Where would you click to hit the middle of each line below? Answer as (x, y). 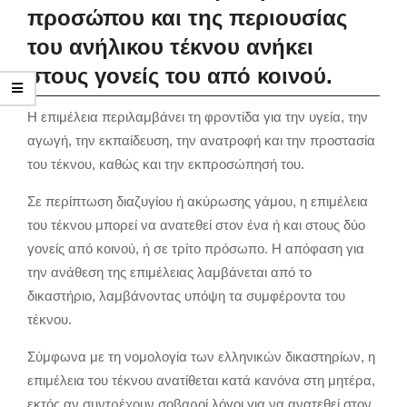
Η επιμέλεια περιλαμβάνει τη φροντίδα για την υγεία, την (198, 116)
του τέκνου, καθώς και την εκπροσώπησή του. (166, 164)
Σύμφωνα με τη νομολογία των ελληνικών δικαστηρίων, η (201, 356)
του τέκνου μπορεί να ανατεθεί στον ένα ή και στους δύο (196, 224)
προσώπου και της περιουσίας (187, 17)
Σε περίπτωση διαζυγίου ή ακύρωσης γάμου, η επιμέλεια (198, 201)
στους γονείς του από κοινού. (180, 75)
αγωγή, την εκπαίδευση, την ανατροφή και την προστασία (201, 140)
